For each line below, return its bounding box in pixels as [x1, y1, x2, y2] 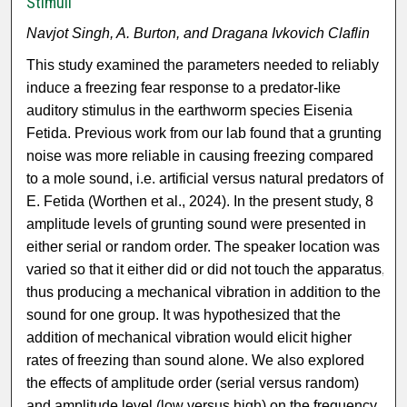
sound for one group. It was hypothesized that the [26, 307, 342, 323]
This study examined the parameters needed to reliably [26, 57, 380, 74]
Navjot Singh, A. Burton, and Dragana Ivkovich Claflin [26, 25, 371, 42]
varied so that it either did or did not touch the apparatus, [26, 262, 386, 278]
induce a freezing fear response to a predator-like [26, 80, 342, 96]
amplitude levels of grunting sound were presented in [26, 216, 367, 233]
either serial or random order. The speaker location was [26, 239, 381, 255]
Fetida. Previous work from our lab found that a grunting [26, 125, 382, 142]
